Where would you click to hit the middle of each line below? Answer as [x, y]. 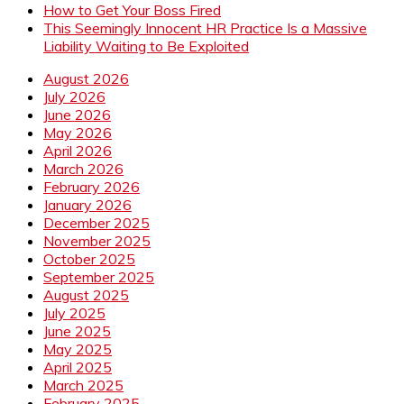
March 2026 [83, 168]
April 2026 [78, 150]
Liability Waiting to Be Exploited [146, 46]
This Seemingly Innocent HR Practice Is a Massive [205, 28]
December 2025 [96, 222]
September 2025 [99, 276]
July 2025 [74, 312]
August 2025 [86, 294]
